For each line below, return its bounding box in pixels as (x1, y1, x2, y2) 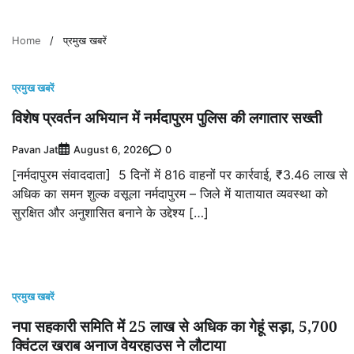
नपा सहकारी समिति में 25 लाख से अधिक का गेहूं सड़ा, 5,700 (12, 316, 337, 337)
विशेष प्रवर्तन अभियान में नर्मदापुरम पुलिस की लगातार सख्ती (12, 107, 322, 129)
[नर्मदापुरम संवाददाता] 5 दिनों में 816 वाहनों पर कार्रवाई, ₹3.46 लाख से (12, 167, 348, 183)
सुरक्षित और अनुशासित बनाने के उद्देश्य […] (12, 205, 209, 221)
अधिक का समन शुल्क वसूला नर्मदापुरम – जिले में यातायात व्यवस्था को (12, 186, 328, 202)
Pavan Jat (12, 143, 58, 156)
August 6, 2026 (73, 144, 149, 156)
